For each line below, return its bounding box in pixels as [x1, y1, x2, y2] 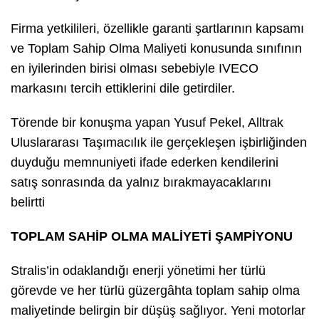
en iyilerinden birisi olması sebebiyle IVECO [11, 61, 258, 76]
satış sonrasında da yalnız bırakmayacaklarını [11, 175, 271, 190]
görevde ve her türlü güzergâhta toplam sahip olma [11, 283, 300, 298]
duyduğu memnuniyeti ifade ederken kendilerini [11, 155, 278, 170]
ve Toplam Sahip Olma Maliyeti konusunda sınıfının [11, 41, 302, 56]
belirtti [11, 195, 45, 210]
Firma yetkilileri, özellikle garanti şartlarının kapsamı [11, 21, 304, 36]
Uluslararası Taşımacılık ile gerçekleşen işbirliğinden [11, 135, 307, 150]
